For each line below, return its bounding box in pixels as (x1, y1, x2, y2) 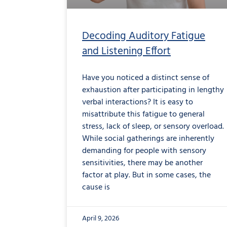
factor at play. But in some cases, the (82, 168, 211, 182)
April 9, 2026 (82, 212, 119, 224)
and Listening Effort (82, 43, 171, 60)
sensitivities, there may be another (82, 156, 203, 170)
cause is (82, 180, 110, 194)
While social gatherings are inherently (82, 132, 214, 145)
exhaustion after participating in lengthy (82, 83, 224, 97)
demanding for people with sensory (82, 144, 206, 158)
